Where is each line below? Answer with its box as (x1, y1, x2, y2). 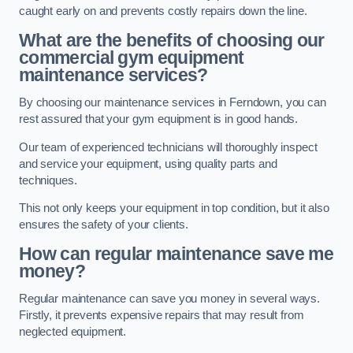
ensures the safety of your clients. (19, 218, 188, 232)
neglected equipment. (19, 325, 127, 339)
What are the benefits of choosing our (19, 29, 325, 50)
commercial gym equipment (19, 46, 244, 68)
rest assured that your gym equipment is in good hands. (19, 113, 299, 126)
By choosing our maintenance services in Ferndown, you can (19, 96, 326, 110)
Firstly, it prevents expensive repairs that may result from (19, 309, 304, 322)
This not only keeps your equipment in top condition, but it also (19, 202, 329, 215)
